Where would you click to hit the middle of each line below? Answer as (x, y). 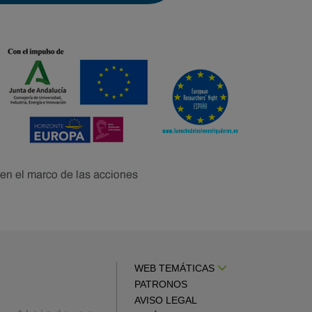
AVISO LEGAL (166, 300)
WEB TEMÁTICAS (176, 268)
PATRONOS (161, 284)
